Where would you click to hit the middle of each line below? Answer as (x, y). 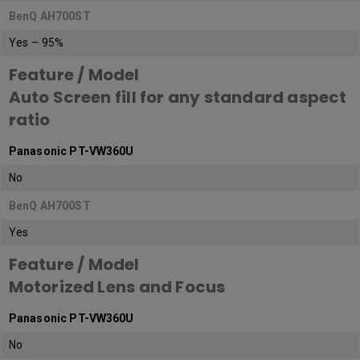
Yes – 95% (36, 43)
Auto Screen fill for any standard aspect (178, 98)
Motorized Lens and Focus (117, 287)
